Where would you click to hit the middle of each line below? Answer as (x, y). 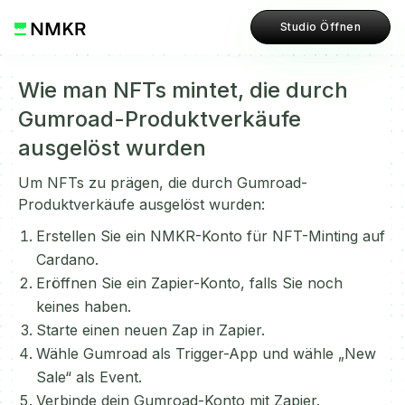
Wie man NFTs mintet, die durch (183, 90)
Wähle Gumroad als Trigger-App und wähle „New (206, 353)
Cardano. (67, 259)
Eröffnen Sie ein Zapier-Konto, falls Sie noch (189, 283)
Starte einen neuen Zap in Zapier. (151, 330)
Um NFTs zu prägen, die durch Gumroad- (163, 183)
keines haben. (84, 306)
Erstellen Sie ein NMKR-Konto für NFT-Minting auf (211, 236)
